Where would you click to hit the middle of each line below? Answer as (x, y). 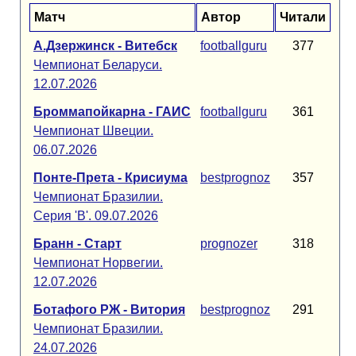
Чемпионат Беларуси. (98, 65)
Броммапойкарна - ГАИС (112, 112)
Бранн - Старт (77, 244)
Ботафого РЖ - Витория (109, 310)
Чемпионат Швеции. (93, 131)
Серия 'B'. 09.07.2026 (96, 216)
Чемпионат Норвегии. (98, 263)
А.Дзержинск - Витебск (105, 46)
